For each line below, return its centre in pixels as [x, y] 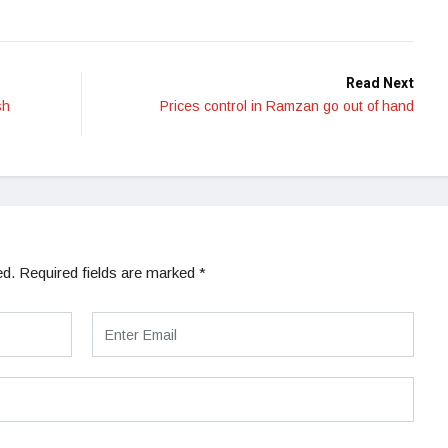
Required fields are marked [109, 273]
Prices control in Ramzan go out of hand [287, 106]
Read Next [380, 84]
